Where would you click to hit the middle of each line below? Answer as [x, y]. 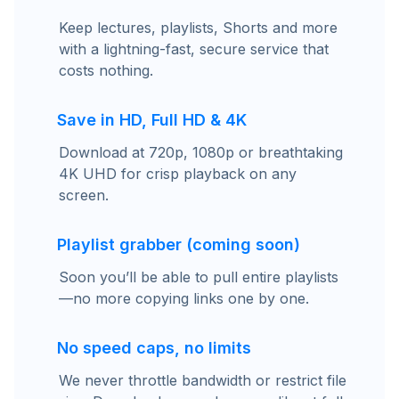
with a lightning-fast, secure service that [194, 49]
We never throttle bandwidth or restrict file [203, 380]
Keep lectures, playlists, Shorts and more [198, 28]
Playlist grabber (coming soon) [179, 244]
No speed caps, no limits [154, 348]
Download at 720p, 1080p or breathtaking [201, 152]
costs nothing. [106, 70]
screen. [84, 195]
